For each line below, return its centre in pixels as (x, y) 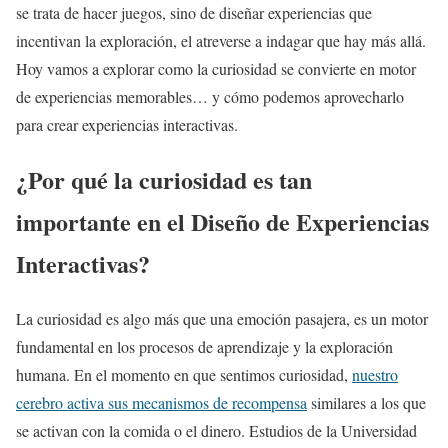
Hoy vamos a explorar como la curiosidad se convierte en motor (216, 69)
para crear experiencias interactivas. (127, 125)
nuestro (375, 374)
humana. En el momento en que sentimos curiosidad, (184, 374)
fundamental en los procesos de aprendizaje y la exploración (204, 346)
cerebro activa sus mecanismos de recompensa (161, 402)
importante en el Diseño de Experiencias (222, 222)
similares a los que (366, 402)
